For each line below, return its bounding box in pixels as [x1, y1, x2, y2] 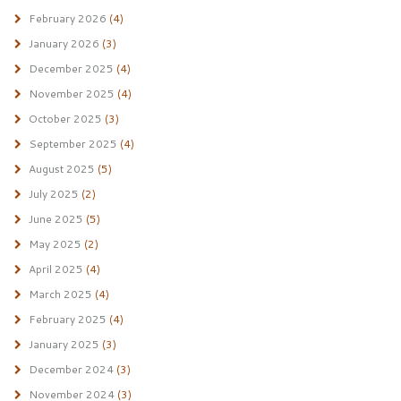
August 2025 [28, 161, 95, 176]
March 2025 [28, 286, 92, 302]
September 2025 [28, 136, 117, 151]
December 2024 [28, 362, 114, 377]
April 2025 [28, 261, 83, 277]
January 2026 [28, 36, 99, 51]
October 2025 [28, 111, 102, 126]
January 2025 [28, 337, 99, 352]
